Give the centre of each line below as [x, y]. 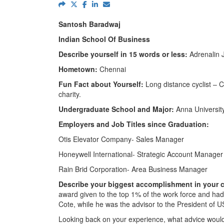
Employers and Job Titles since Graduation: [134, 124]
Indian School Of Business [104, 39]
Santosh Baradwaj [90, 24]
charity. [70, 94]
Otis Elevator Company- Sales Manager [121, 139]
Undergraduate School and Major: [116, 109]
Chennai [112, 69]
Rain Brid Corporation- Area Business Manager [133, 169]
